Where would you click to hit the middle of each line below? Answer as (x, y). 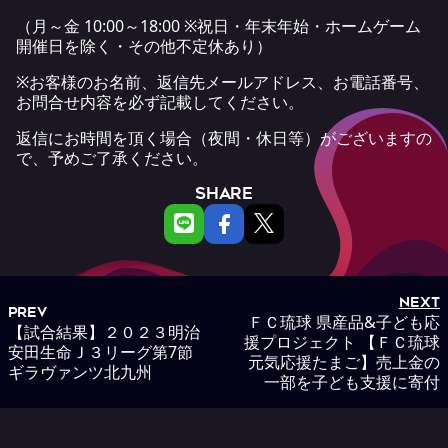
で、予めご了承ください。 (112, 157)
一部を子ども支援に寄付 (352, 381)
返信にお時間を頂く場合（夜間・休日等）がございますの (224, 137)
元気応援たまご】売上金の (344, 361)
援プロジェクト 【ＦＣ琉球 (342, 341)
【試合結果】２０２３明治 (104, 331)
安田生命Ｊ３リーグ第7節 (108, 351)
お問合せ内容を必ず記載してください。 (160, 101)
